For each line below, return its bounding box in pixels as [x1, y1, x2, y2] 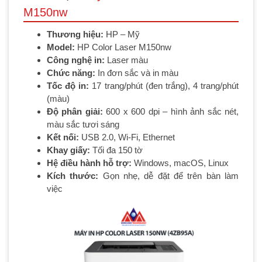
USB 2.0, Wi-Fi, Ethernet [81, 132, 175, 143]
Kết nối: [47, 132, 81, 143]
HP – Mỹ [104, 29, 140, 40]
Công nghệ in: [47, 55, 107, 65]
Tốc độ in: [47, 81, 92, 91]
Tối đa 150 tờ [90, 145, 143, 156]
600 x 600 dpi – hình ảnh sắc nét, [106, 106, 239, 117]
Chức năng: [47, 68, 98, 78]
